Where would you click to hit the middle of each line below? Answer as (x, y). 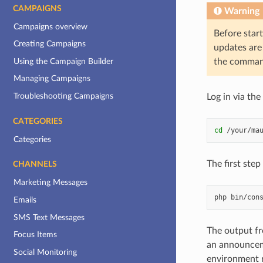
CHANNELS (35, 165)
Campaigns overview (51, 26)
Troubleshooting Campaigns (64, 96)
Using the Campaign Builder (64, 61)
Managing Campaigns (52, 79)
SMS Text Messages (49, 217)
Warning (242, 11)
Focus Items (36, 235)
